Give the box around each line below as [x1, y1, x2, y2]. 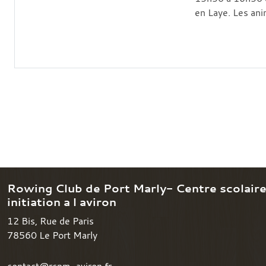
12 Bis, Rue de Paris [7, 214, 94, 227]
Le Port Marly [39, 228, 97, 242]
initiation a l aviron [7, 194, 116, 210]
